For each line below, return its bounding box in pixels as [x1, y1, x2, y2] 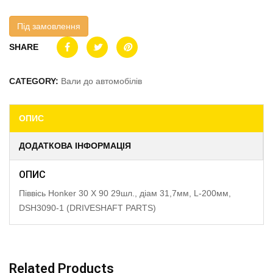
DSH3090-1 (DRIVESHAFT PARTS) [19, 203, 156, 213]
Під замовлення [17, 21, 80, 31]
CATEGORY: [9, 76, 61, 86]
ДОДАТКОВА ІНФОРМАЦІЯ [19, 141, 131, 151]
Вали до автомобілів [61, 76, 142, 86]
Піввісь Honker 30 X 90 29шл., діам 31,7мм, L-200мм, [19, 188, 231, 198]
